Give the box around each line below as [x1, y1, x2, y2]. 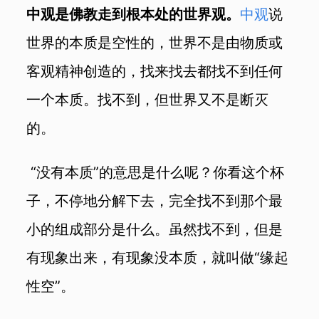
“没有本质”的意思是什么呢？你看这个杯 [26, 162, 285, 181]
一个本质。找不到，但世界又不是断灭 [26, 90, 269, 109]
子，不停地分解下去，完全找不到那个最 [26, 191, 283, 209]
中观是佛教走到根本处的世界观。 [26, 5, 241, 23]
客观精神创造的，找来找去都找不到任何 [26, 62, 283, 80]
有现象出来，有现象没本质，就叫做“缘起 [26, 248, 289, 266]
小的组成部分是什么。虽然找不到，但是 [26, 219, 283, 238]
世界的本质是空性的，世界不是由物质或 [26, 33, 283, 52]
